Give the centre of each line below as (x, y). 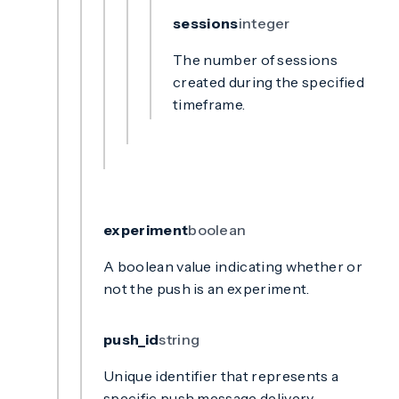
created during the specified (269, 82)
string (179, 339)
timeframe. (209, 104)
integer (264, 23)
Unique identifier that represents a (221, 376)
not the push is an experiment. (207, 289)
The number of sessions (256, 60)
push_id (131, 339)
